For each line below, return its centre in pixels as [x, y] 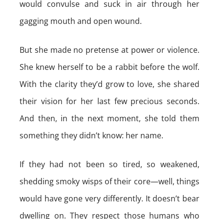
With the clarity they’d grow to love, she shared [109, 84]
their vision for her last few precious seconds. [109, 101]
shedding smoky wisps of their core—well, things [109, 181]
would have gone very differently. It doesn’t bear [109, 198]
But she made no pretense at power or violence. [109, 50]
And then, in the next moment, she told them [109, 118]
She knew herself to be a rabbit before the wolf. [109, 67]
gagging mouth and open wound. [81, 21]
